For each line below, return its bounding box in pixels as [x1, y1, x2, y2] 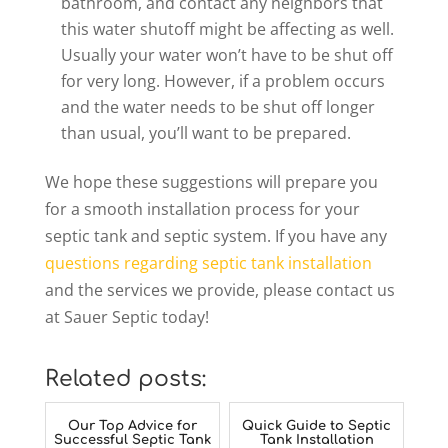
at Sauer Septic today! [44, 306, 209, 329]
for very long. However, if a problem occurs [60, 70, 385, 93]
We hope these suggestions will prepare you [44, 171, 378, 194]
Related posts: [44, 367, 206, 392]
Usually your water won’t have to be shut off [60, 44, 393, 67]
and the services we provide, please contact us [44, 279, 395, 302]
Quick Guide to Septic [242, 419, 392, 434]
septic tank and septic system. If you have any [44, 225, 387, 248]
